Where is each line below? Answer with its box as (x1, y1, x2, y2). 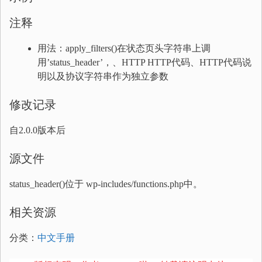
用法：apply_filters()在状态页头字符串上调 (37, 43, 211, 53)
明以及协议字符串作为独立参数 (37, 71, 168, 81)
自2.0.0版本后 (9, 125, 65, 135)
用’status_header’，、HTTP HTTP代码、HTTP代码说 (37, 57, 251, 67)
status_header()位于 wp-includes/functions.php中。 (9, 179, 202, 189)
